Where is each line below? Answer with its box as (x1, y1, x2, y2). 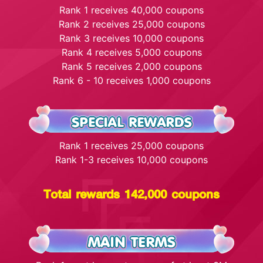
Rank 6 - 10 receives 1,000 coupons (52, 75, 211, 87)
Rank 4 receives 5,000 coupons (61, 46, 202, 59)
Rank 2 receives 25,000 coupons (58, 18, 205, 31)
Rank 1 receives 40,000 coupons (59, 4, 204, 16)
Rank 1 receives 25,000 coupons (59, 140, 204, 152)
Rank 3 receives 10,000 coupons (59, 32, 204, 45)
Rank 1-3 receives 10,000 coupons (55, 154, 208, 166)
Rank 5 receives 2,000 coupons (61, 60, 202, 73)
